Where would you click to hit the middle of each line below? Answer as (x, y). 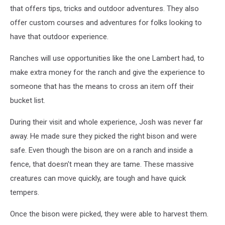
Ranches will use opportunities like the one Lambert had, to (107, 58)
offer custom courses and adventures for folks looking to (106, 22)
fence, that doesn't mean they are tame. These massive (102, 164)
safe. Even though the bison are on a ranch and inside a (101, 150)
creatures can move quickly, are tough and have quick (98, 178)
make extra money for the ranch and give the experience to (107, 72)
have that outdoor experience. (59, 36)
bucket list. (28, 100)
